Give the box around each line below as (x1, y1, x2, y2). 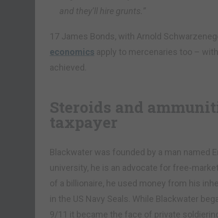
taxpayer (50, 112, 118, 133)
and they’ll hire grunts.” (59, 6, 145, 17)
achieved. (50, 62, 87, 73)
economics (50, 47, 94, 57)
